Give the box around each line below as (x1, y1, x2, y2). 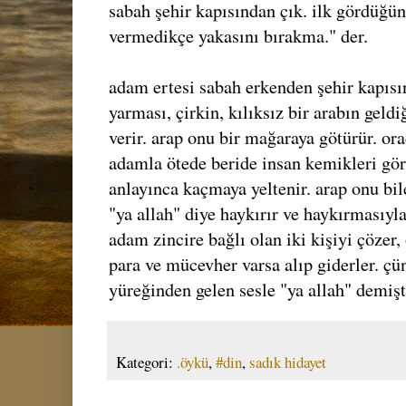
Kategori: (116, 351, 177, 372)
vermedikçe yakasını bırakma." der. (109, 23, 368, 48)
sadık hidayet (249, 351, 326, 372)
